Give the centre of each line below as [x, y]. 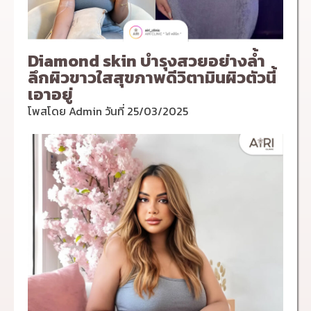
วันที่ [115, 111]
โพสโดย [48, 111]
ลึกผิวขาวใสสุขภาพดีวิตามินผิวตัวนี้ [152, 77]
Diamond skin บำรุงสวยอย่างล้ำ [146, 61]
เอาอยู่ [50, 94]
